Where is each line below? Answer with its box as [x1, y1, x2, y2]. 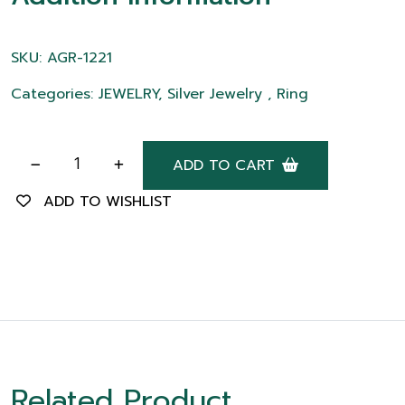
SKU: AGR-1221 [11, 47, 112, 69]
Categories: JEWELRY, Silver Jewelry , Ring [11, 83, 308, 105]
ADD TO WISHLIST [43, 191, 172, 212]
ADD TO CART [173, 155, 275, 176]
